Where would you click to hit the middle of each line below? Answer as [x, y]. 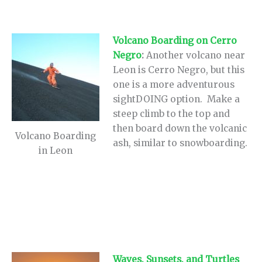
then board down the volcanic [180, 129]
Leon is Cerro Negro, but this [179, 70]
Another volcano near [196, 56]
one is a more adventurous [174, 85]
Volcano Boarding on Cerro [175, 41]
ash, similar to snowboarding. [180, 143]
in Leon [56, 150]
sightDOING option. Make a [177, 99]
